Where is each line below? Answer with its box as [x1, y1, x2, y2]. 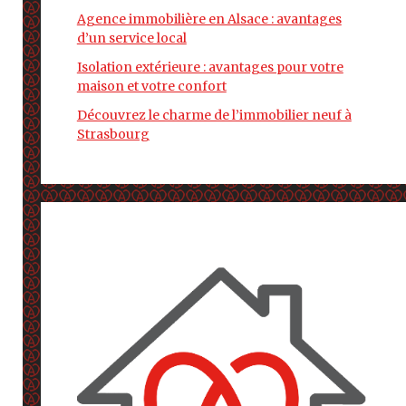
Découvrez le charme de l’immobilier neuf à [76, 107, 352, 123]
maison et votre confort [76, 78, 227, 94]
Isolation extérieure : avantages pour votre [76, 59, 343, 75]
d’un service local [76, 30, 187, 46]
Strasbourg [76, 126, 150, 142]
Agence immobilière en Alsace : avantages [76, 11, 342, 27]
